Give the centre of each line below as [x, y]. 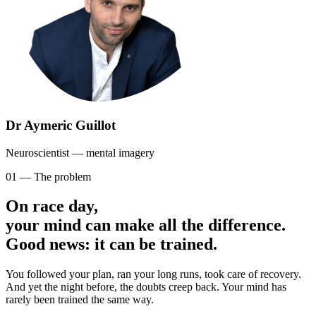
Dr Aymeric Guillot [61, 125]
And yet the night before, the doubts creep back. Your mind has [146, 287]
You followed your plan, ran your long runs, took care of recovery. [153, 274]
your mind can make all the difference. [146, 225]
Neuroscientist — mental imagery [80, 152]
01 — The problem [48, 176]
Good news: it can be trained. [111, 244]
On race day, [52, 206]
